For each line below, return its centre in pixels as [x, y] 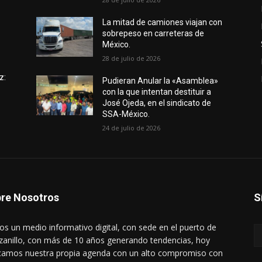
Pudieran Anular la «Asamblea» [161, 81]
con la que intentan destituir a [157, 92]
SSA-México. [126, 114]
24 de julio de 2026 [132, 128]
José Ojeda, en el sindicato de [157, 103]
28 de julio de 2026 [132, 58]
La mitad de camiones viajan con [163, 22]
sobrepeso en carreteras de [154, 33]
